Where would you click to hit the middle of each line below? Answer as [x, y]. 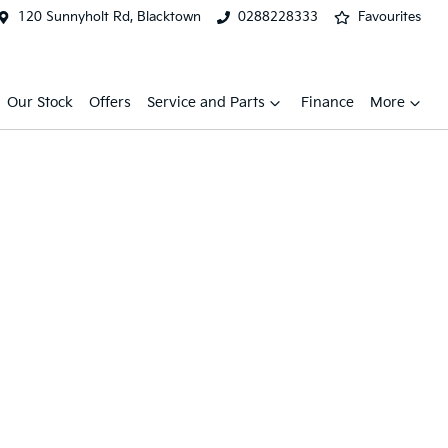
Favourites [389, 17]
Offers [110, 102]
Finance [327, 102]
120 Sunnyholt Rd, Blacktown [110, 17]
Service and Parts [206, 102]
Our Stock [40, 102]
